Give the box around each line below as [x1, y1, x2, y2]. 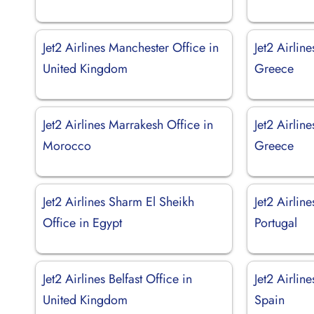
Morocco [43, 136, 91, 155]
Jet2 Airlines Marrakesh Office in [43, 115, 213, 134]
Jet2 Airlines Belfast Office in [43, 269, 192, 288]
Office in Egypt [43, 213, 122, 232]
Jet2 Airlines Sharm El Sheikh [43, 192, 194, 211]
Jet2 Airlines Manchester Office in [43, 38, 219, 57]
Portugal [254, 213, 298, 232]
